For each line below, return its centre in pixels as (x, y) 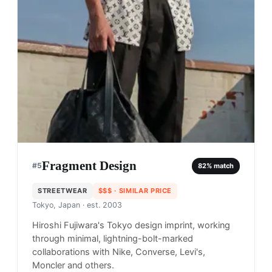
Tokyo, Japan (56, 205)
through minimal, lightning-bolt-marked (113, 239)
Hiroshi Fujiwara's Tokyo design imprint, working (131, 226)
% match (220, 165)
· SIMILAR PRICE (142, 191)
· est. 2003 (101, 205)
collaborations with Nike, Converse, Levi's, (119, 252)
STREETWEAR (63, 191)
